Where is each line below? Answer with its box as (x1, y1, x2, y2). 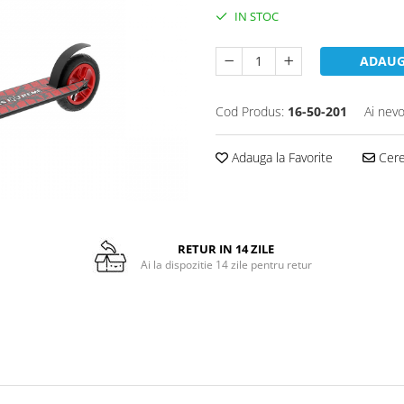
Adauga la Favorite (228, 149, 333, 167)
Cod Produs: (216, 103, 284, 121)
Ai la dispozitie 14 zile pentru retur (140, 257, 312, 272)
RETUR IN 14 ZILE (178, 241, 275, 257)
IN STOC (232, 8, 279, 25)
